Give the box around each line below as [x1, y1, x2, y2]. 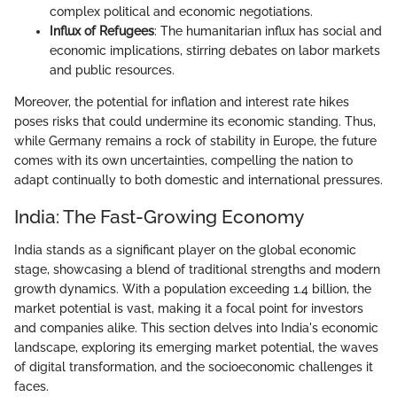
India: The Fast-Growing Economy [14, 205, 304, 228]
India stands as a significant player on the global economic [14, 243, 356, 258]
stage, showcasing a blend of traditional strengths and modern [14, 262, 380, 277]
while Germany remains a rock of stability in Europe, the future [14, 133, 377, 148]
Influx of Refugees [50, 23, 154, 38]
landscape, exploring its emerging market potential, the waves [14, 340, 378, 355]
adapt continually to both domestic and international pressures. [14, 172, 383, 187]
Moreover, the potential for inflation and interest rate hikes [14, 94, 349, 109]
